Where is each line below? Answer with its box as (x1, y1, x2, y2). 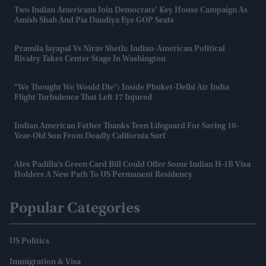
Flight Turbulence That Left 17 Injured (14, 94, 152, 103)
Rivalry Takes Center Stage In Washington (14, 55, 166, 64)
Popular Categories (9, 201, 140, 217)
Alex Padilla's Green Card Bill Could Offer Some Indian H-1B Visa (14, 161, 251, 170)
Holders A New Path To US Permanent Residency (14, 171, 192, 180)
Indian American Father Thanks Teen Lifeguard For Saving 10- (14, 122, 239, 131)
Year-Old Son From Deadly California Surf (14, 132, 165, 141)
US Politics (9, 237, 49, 246)
